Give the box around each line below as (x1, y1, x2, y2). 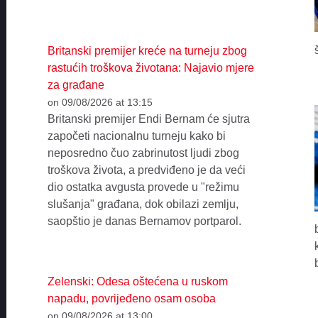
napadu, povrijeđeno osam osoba (47, 292, 216, 305)
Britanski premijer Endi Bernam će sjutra (47, 113, 250, 126)
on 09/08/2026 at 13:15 (47, 97, 153, 109)
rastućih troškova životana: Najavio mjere (47, 62, 254, 75)
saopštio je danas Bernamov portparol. (47, 215, 241, 228)
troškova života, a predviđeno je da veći (47, 164, 246, 177)
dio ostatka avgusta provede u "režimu (47, 181, 239, 194)
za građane (47, 79, 104, 92)
